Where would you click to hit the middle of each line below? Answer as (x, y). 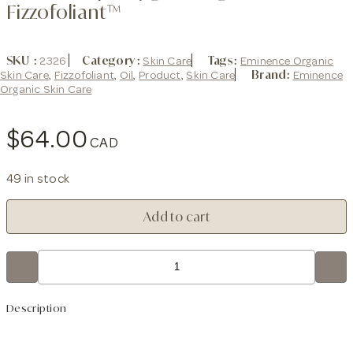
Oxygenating (41, 238)
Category (109, 60)
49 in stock (38, 178)
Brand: (272, 74)
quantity (30, 269)
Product (160, 75)
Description (37, 308)
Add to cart (176, 216)
